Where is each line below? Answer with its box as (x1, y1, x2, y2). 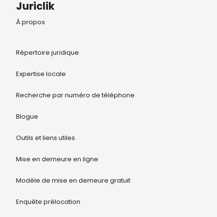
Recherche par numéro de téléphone (15, 91, 135, 100)
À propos (15, 17, 45, 27)
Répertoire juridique (15, 48, 79, 58)
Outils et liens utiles (15, 133, 75, 143)
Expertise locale (15, 69, 66, 79)
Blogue (15, 112, 38, 122)
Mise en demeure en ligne (15, 155, 98, 164)
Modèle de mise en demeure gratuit (15, 176, 130, 186)
